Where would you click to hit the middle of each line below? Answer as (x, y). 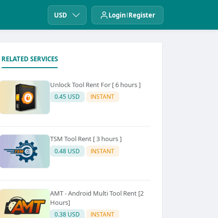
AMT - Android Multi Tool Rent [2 (97, 193)
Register (142, 15)
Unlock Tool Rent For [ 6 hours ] (95, 84)
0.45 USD (67, 97)
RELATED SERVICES (29, 59)
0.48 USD (67, 151)
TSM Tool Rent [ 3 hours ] (86, 139)
